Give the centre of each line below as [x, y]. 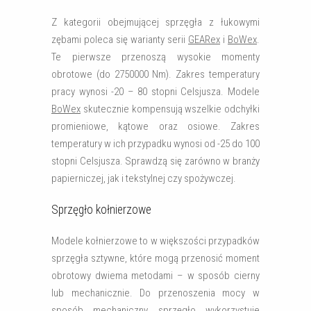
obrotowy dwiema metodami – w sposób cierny [155, 276]
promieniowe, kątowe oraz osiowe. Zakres [155, 126]
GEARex [204, 40]
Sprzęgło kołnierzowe [101, 210]
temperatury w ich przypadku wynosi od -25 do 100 [155, 144]
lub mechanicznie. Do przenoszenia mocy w [155, 293]
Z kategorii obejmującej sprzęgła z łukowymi [155, 22]
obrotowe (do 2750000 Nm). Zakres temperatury [155, 74]
